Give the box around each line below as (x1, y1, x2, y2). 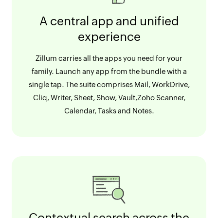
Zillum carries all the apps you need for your (36, 54, 182, 63)
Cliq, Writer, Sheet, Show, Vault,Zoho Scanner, (33, 93, 185, 102)
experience (77, 30, 141, 44)
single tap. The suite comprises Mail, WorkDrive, (28, 80, 190, 89)
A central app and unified (39, 14, 179, 28)
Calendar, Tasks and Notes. (64, 107, 154, 115)
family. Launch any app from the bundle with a (31, 67, 187, 76)
